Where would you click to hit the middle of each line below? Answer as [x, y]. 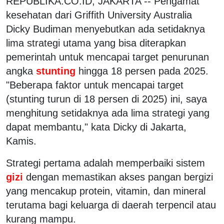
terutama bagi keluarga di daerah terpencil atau [111, 205]
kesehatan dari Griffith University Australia [99, 15]
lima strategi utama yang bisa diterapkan [96, 43]
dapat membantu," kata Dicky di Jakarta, [96, 127]
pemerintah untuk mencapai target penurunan [107, 57]
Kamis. [21, 141]
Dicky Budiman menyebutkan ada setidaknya [105, 29]
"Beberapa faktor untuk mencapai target [95, 85]
